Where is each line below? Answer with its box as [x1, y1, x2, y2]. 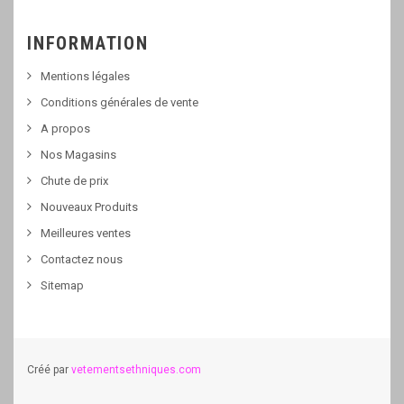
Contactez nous [41, 252, 123, 266]
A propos [41, 122, 90, 135]
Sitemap [41, 279, 84, 292]
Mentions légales [41, 69, 130, 83]
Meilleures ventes [41, 226, 131, 240]
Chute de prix [41, 174, 108, 188]
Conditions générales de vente [41, 96, 198, 109]
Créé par [27, 363, 71, 376]
